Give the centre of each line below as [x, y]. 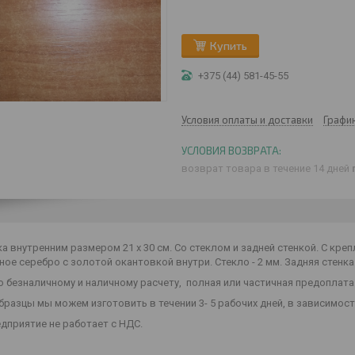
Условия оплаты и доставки [247, 120]
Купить [229, 46]
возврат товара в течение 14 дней [267, 168]
